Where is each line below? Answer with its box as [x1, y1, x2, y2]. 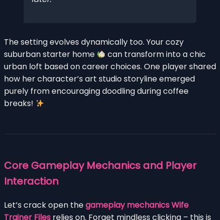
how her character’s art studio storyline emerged [4, 73, 195, 84]
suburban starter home [4, 48, 97, 60]
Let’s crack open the [4, 199, 85, 211]
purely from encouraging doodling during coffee [4, 85, 189, 97]
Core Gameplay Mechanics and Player [4, 158, 196, 172]
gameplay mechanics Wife [85, 199, 189, 211]
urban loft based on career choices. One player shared [4, 60, 216, 72]
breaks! [4, 97, 35, 109]
